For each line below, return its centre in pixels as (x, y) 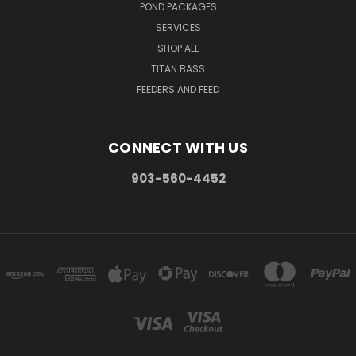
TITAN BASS (178, 69)
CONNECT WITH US (178, 148)
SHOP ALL (178, 48)
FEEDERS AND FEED (178, 90)
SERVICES (178, 28)
